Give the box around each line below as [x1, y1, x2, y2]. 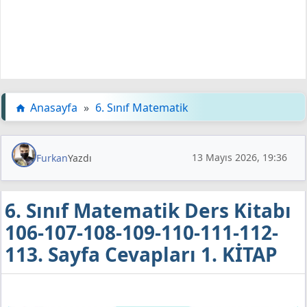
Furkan [36, 151, 68, 164]
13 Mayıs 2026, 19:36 [192, 151, 287, 164]
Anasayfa [30, 99, 77, 115]
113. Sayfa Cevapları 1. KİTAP [5, 241, 278, 267]
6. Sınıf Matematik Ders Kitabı [5, 197, 291, 223]
